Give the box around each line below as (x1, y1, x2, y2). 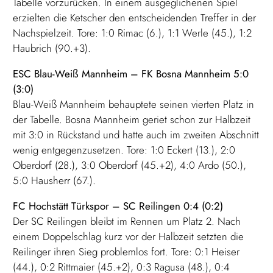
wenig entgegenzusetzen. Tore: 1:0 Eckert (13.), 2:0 (13, 143, 236, 158)
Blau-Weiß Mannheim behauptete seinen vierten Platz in (13, 97, 255, 112)
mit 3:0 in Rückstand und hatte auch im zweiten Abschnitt (13, 127, 260, 143)
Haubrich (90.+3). (13, 41, 91, 56)
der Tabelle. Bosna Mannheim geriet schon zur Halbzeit (13, 112, 251, 127)
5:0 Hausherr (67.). (13, 173, 96, 188)
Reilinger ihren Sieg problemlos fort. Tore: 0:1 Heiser (13, 244, 240, 260)
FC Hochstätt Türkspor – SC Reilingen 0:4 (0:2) (13, 199, 224, 214)
